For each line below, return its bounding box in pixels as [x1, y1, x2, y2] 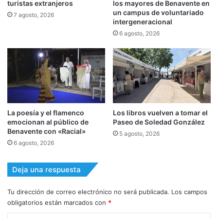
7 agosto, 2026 [14, 11, 54, 19]
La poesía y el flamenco [7, 109, 84, 117]
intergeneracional [113, 18, 172, 26]
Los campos [171, 188, 207, 196]
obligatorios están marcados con [7, 199, 108, 207]
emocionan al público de [7, 118, 89, 127]
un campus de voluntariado [113, 8, 204, 17]
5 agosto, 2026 [119, 130, 160, 138]
